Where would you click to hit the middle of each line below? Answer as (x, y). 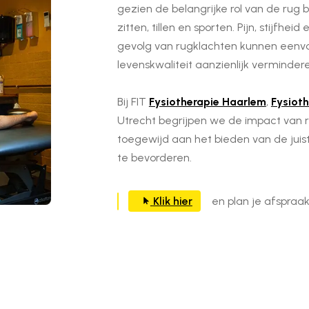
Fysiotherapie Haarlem (207, 102)
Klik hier (172, 201)
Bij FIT (131, 102)
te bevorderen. (154, 158)
